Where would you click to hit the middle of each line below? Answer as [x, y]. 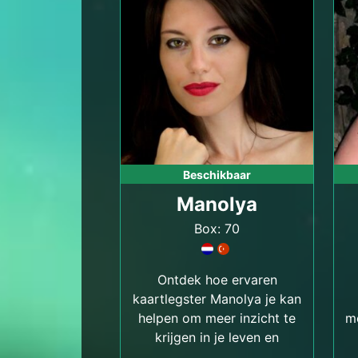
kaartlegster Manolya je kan [217, 299]
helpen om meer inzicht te [217, 318]
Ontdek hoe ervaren [217, 280]
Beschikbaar [217, 175]
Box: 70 [217, 229]
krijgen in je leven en [217, 337]
